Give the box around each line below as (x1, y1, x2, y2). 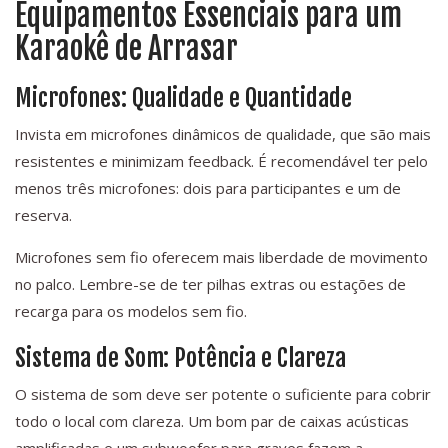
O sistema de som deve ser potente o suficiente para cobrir (15, 384, 431, 405)
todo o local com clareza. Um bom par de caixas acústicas (15, 411, 409, 432)
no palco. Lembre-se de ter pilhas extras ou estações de (15, 274, 406, 295)
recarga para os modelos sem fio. (15, 301, 247, 322)
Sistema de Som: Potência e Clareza (15, 343, 346, 374)
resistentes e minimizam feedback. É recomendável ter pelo (15, 151, 428, 172)
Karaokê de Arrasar (15, 30, 238, 68)
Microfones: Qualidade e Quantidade (15, 83, 352, 114)
